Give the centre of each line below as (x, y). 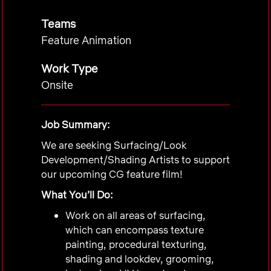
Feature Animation (86, 40)
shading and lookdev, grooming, (140, 259)
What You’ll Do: (77, 194)
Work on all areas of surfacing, (135, 215)
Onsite (57, 85)
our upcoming (74, 174)
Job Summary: (76, 124)
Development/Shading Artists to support (135, 159)
